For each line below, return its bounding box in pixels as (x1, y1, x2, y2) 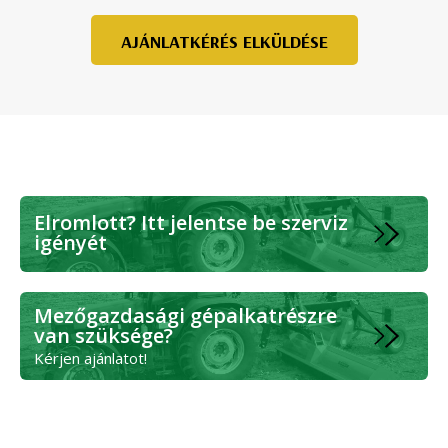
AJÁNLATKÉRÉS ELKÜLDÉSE (120, 30, 328, 54)
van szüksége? (34, 322, 173, 350)
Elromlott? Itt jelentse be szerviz (34, 209, 348, 237)
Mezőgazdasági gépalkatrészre (34, 302, 337, 330)
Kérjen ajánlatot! (34, 348, 147, 369)
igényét (34, 229, 107, 257)
